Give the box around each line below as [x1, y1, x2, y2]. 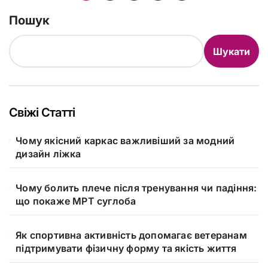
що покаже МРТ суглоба [16, 195, 136, 208]
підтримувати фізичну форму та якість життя [16, 242, 237, 255]
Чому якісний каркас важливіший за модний [16, 135, 235, 147]
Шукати [213, 45, 250, 57]
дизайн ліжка [16, 148, 81, 160]
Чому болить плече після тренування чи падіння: [16, 182, 257, 194]
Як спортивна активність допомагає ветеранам [16, 229, 247, 242]
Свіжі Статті [9, 105, 75, 120]
